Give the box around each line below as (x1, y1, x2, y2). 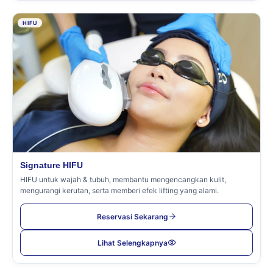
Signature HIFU (20, 160, 83, 170)
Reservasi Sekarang (96, 211, 168, 221)
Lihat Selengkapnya (97, 238, 168, 247)
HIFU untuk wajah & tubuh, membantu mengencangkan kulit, (20, 174, 226, 184)
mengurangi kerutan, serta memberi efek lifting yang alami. (20, 185, 219, 195)
